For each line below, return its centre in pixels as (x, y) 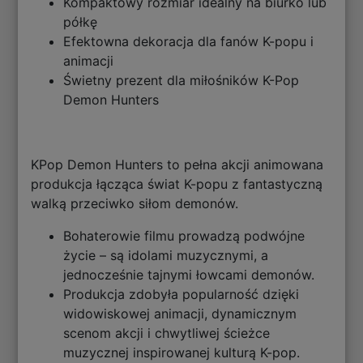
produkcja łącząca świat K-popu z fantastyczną (177, 184)
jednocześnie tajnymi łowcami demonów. (189, 275)
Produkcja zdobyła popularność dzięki (181, 295)
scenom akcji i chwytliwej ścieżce (167, 333)
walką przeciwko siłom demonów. (135, 204)
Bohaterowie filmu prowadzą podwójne (184, 236)
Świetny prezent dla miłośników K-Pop (181, 81)
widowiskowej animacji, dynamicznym (180, 314)
